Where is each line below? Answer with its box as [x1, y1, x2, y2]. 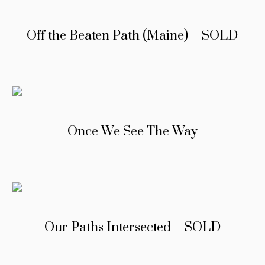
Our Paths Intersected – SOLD [44, 219, 221, 235]
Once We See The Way [67, 123, 198, 140]
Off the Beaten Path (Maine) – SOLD [27, 27, 238, 44]
